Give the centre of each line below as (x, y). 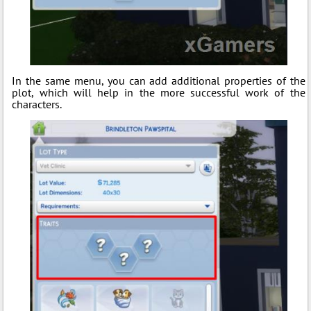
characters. (37, 104)
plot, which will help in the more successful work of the (159, 93)
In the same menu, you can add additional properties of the (159, 81)
